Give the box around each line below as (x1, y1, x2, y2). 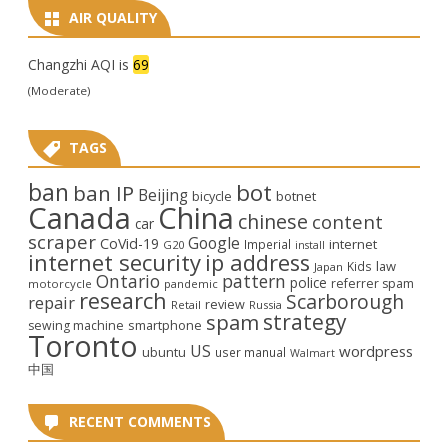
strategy (263, 306, 347, 336)
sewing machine (28, 316, 124, 334)
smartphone (128, 315, 202, 334)
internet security (28, 246, 201, 277)
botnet (276, 186, 316, 205)
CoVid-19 (100, 233, 159, 253)
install (295, 237, 325, 252)
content (312, 208, 383, 234)
